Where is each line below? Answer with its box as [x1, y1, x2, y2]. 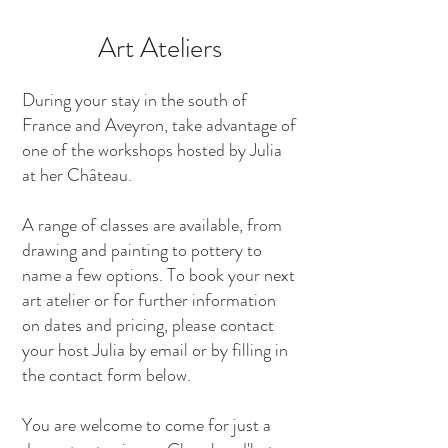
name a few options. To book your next [22, 262, 295, 288]
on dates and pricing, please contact [22, 312, 274, 338]
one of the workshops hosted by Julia [22, 137, 282, 163]
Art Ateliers [98, 28, 222, 68]
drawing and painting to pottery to [22, 237, 262, 263]
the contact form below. [22, 362, 195, 388]
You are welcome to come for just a [22, 412, 271, 438]
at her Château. [22, 162, 136, 188]
